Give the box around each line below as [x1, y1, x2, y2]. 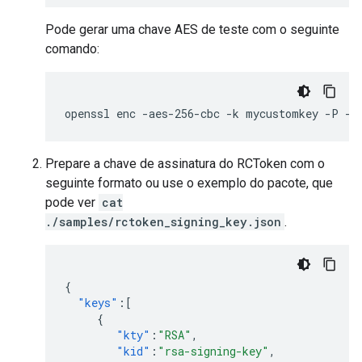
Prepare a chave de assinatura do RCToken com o [45, 156, 325, 172]
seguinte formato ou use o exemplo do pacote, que [45, 175, 333, 192]
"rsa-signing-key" [158, 343, 269, 360]
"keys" [78, 295, 118, 311]
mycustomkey [246, 106, 318, 122]
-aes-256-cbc [142, 106, 220, 122]
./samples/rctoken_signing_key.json [45, 214, 281, 230]
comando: [45, 41, 99, 57]
